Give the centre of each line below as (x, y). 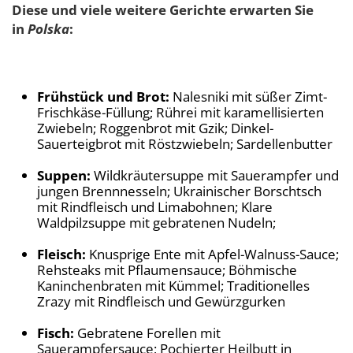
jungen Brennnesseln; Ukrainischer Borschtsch (179, 191)
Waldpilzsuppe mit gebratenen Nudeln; (156, 223)
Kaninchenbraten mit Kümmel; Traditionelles (173, 286)
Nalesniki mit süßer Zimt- (248, 97)
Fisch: (57, 333)
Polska (48, 29)
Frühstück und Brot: (103, 97)
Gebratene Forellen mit (149, 333)
